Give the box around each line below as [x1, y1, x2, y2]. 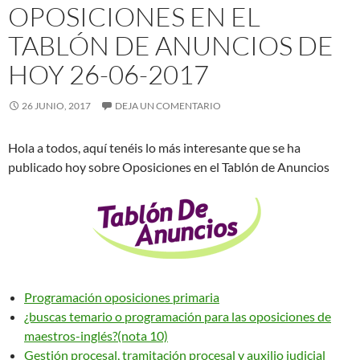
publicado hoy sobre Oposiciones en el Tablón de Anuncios [8, 159, 329, 175]
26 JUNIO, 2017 [22, 100, 91, 112]
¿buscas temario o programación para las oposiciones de [24, 309, 331, 325]
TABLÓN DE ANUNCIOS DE [8, 29, 333, 63]
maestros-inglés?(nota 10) [24, 328, 168, 344]
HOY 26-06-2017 [8, 58, 209, 92]
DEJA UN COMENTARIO [115, 100, 221, 112]
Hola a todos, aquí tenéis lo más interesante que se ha [8, 140, 301, 156]
